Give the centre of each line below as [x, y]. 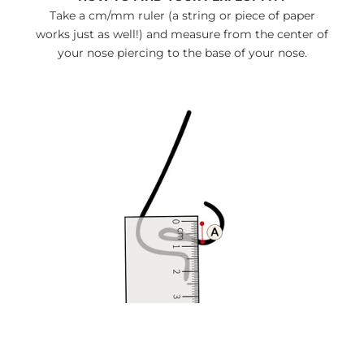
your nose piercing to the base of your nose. [182, 53]
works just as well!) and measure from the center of [182, 35]
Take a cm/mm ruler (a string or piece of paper [182, 16]
